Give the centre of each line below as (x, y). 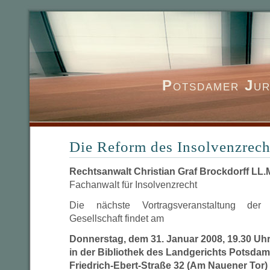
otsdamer (209, 85)
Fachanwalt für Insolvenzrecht (133, 185)
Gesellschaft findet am (117, 218)
